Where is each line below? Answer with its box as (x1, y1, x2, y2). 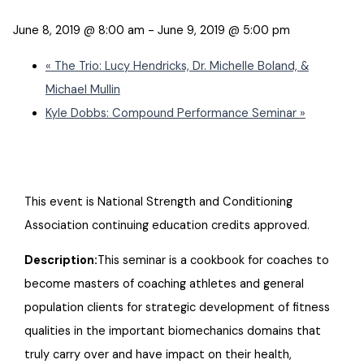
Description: (24, 253, 98, 269)
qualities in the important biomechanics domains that (24, 323, 322, 340)
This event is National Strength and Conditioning (24, 193, 293, 210)
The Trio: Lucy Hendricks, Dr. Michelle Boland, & (50, 58, 309, 74)
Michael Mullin (45, 81, 120, 97)
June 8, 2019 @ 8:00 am (12, 23, 145, 39)
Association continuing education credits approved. (24, 217, 310, 233)
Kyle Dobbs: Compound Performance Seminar (45, 105, 300, 121)
